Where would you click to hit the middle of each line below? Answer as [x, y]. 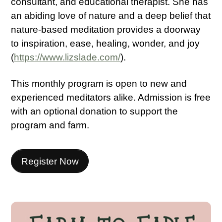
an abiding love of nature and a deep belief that [111, 15]
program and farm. [50, 125]
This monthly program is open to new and [99, 83]
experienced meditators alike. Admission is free [111, 97]
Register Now [50, 161]
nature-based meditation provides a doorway [106, 29]
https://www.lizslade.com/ [67, 57]
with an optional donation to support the [95, 111]
